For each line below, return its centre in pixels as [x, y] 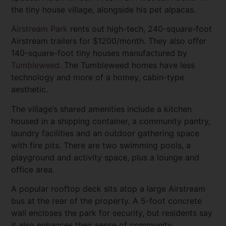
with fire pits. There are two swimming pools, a [101, 145]
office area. [33, 169]
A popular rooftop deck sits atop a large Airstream [108, 189]
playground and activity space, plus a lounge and [105, 157]
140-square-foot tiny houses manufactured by [99, 53]
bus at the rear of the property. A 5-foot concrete [107, 201]
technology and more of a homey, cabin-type [98, 77]
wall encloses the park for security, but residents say [112, 213]
